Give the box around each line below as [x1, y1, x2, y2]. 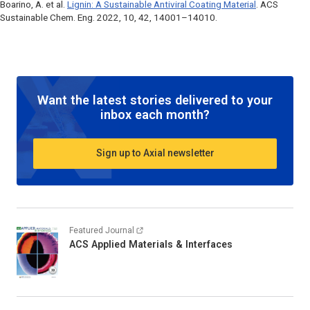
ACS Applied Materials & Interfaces [69, 238, 232, 250]
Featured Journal [69, 225, 134, 235]
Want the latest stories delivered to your [37, 92, 273, 107]
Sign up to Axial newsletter [95, 147, 215, 159]
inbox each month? [100, 107, 210, 122]
